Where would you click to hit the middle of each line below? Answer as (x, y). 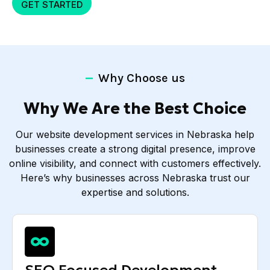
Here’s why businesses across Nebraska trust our (135, 177)
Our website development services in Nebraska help (135, 134)
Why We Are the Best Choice (135, 108)
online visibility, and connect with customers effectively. (135, 163)
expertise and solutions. (135, 192)
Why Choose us (142, 78)
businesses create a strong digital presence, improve (135, 149)
